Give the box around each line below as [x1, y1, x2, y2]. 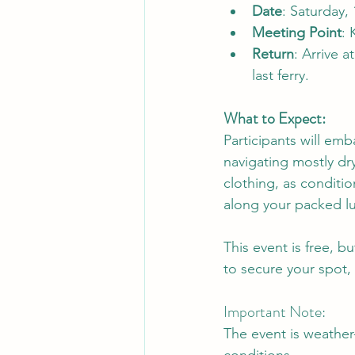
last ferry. [252, 66, 309, 84]
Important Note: [223, 300, 326, 323]
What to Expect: [223, 106, 326, 130]
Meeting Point [252, 23, 342, 41]
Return [252, 44, 294, 63]
